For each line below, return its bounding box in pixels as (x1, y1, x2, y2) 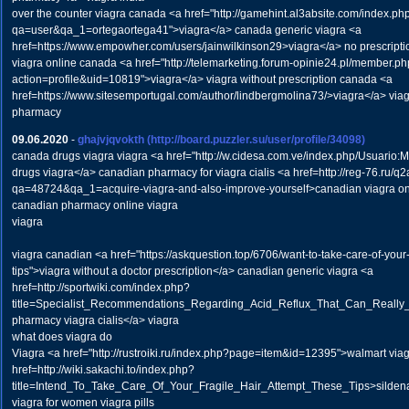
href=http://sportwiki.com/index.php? (11, 281, 190, 294)
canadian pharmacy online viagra (11, 199, 178, 212)
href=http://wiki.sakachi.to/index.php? (11, 363, 194, 376)
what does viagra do (11, 330, 112, 343)
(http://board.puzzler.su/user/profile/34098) (146, 133, 365, 146)
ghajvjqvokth (77, 133, 144, 146)
